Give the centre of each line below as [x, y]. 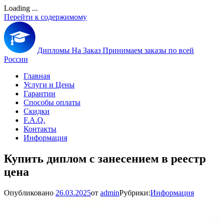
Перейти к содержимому [45, 17]
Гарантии [40, 94]
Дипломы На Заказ [70, 50]
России [16, 59]
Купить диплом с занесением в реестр [105, 158]
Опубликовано [30, 192]
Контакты [40, 129]
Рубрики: [135, 192]
